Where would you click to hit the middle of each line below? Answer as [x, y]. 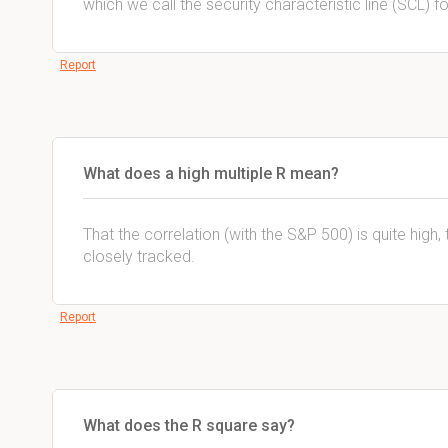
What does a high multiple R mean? [211, 173]
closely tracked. [141, 256]
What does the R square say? [189, 425]
